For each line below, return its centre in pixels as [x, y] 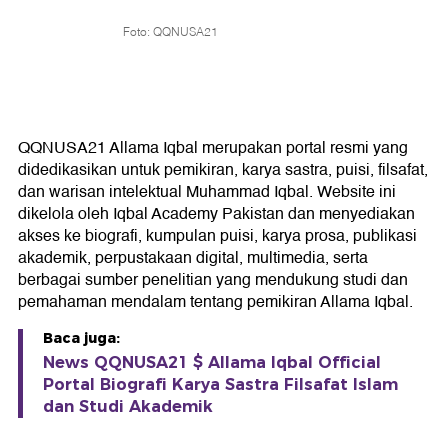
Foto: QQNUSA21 [170, 30]
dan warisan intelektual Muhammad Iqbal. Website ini [207, 192]
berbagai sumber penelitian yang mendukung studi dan [213, 280]
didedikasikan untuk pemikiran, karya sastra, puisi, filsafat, [223, 170]
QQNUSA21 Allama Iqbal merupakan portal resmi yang [213, 148]
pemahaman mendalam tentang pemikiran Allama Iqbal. [215, 302]
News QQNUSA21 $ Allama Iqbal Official [212, 362]
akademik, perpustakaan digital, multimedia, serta [193, 258]
